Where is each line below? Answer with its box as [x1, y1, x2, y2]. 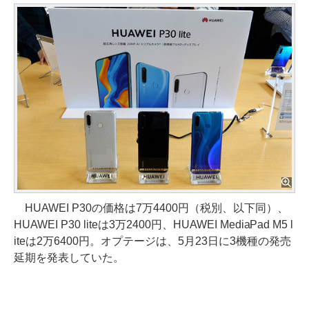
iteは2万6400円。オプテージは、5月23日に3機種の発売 [14, 235, 291, 248]
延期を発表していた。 [14, 252, 124, 264]
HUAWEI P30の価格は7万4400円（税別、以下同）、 [14, 202, 288, 215]
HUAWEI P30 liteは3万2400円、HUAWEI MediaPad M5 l [14, 219, 294, 231]
